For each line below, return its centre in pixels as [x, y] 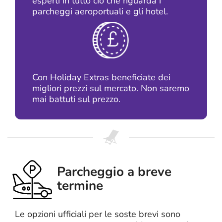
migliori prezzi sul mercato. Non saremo [111, 88]
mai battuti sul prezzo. [76, 99]
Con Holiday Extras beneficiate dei [101, 77]
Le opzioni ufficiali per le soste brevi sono [98, 214]
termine [80, 186]
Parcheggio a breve [114, 172]
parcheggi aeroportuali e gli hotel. [100, 11]
